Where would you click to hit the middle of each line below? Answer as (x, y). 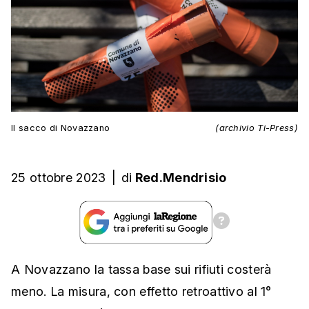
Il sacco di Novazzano (61, 128)
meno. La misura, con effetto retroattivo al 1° (141, 292)
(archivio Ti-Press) (257, 128)
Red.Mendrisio (181, 178)
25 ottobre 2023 (59, 178)
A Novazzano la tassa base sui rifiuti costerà (141, 270)
